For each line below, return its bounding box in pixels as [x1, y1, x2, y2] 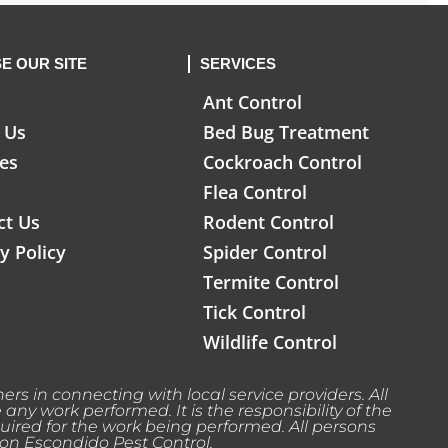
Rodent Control [202, 210, 334, 235]
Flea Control [202, 180, 307, 205]
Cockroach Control [202, 150, 362, 175]
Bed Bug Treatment [202, 120, 369, 145]
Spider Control [202, 240, 327, 265]
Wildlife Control [202, 330, 337, 355]
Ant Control [202, 90, 302, 115]
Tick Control [202, 300, 306, 325]
